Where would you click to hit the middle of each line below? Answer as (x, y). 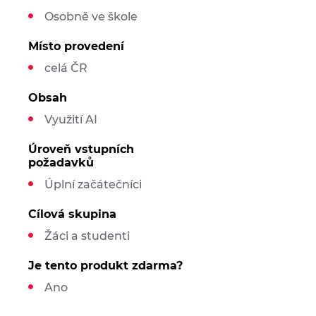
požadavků (61, 163)
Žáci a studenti (87, 236)
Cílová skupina (72, 214)
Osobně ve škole (91, 17)
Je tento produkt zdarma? (105, 266)
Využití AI (71, 120)
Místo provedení (76, 46)
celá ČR (66, 68)
